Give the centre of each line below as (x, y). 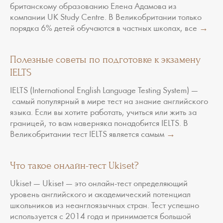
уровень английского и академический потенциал (100, 195)
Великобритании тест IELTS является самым (88, 135)
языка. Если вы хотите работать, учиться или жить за (103, 113)
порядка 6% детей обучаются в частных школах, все (105, 29)
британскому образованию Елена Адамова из (93, 7)
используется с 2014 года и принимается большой (101, 217)
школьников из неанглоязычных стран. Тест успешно (105, 206)
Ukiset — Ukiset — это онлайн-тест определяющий (99, 184)
